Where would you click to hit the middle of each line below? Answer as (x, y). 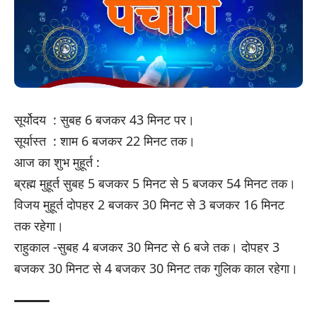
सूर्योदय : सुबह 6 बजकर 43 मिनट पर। (104, 119)
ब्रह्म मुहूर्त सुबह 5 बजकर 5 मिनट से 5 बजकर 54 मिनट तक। (155, 183)
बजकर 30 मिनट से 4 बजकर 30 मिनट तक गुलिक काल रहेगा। (156, 268)
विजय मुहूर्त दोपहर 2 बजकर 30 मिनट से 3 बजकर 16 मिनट (149, 204)
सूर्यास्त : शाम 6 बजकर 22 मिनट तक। (105, 140)
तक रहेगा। (39, 225)
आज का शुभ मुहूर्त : (57, 162)
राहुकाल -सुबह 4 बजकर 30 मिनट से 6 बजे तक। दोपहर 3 (147, 247)
